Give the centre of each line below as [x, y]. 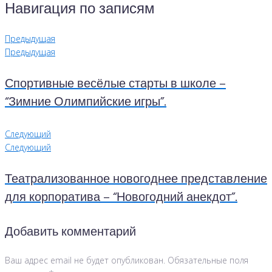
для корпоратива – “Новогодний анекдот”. [121, 198]
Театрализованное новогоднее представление [136, 179]
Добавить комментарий [70, 232]
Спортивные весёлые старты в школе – [115, 84]
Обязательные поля [207, 260]
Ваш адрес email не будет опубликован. [85, 260]
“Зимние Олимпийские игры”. [86, 102]
